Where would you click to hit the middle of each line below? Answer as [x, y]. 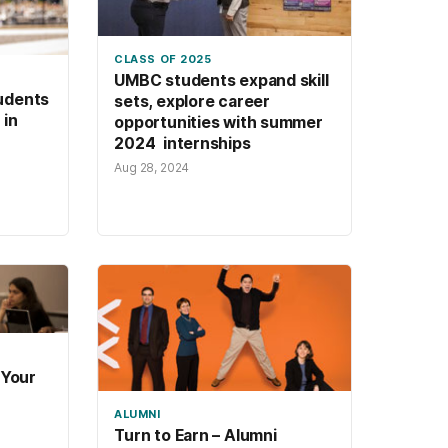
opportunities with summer [218, 123]
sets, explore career [192, 102]
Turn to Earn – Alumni [195, 436]
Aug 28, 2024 [152, 168]
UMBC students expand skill [221, 81]
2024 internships [182, 144]
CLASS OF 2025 [163, 58]
